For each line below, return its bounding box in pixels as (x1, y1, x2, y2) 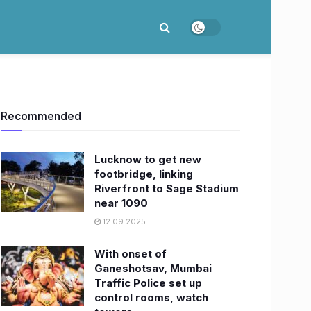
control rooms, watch (94, 291, 208, 304)
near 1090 (94, 196, 148, 210)
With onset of (94, 247, 167, 260)
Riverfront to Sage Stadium (94, 182, 239, 195)
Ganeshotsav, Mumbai (94, 262, 212, 275)
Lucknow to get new (94, 153, 201, 166)
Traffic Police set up (94, 276, 202, 289)
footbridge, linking (94, 167, 193, 180)
